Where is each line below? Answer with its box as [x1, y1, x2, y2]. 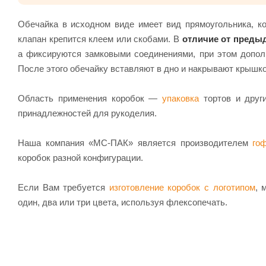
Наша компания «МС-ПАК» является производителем [18, 137, 253, 148]
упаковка [162, 93, 199, 103]
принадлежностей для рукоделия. [18, 107, 157, 118]
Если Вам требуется [18, 182, 109, 192]
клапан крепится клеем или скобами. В [18, 33, 182, 44]
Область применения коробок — [18, 93, 162, 103]
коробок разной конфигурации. [18, 152, 143, 163]
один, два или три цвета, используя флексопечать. [18, 197, 227, 207]
